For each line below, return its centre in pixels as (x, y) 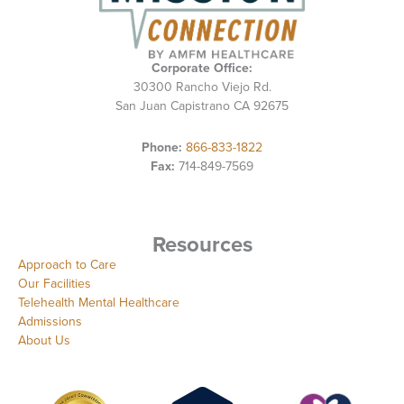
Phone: (162, 147)
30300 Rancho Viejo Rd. (202, 87)
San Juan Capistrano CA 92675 (202, 106)
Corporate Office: (202, 69)
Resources (202, 245)
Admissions (50, 322)
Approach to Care (67, 265)
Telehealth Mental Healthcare (99, 303)
